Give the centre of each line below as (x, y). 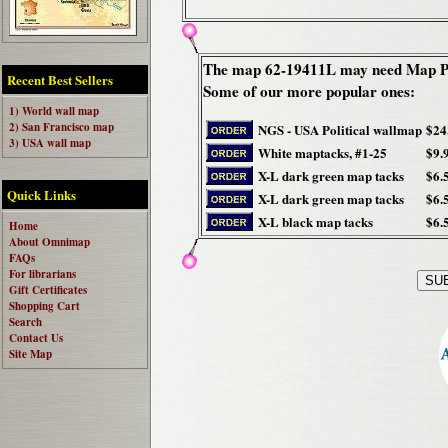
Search (25, 322)
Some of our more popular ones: (309, 91)
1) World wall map (54, 111)
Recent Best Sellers (60, 79)
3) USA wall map (50, 143)
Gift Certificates (48, 290)
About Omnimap (49, 242)
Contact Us (36, 338)
